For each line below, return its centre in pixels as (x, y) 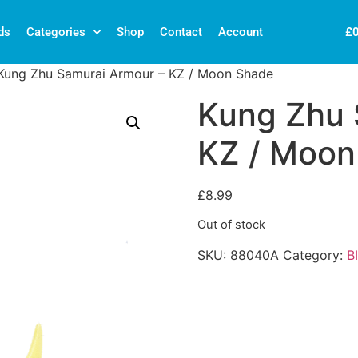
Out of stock (231, 225)
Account (241, 32)
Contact (181, 32)
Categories (56, 32)
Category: (314, 255)
